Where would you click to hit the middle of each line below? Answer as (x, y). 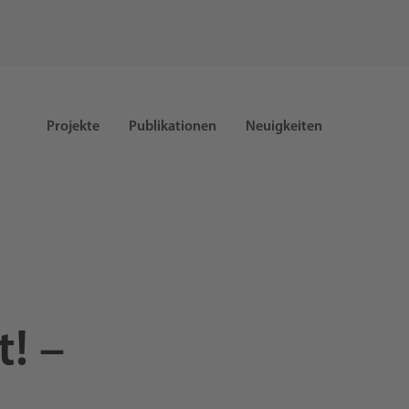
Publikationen (172, 127)
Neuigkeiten (283, 127)
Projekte (73, 127)
